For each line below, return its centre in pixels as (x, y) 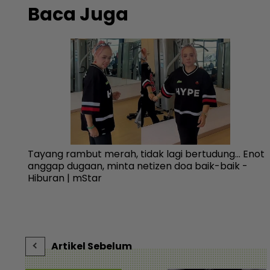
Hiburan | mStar (65, 178)
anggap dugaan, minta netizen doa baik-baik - (138, 166)
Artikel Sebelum (92, 246)
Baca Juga (78, 14)
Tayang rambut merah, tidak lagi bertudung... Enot (146, 154)
